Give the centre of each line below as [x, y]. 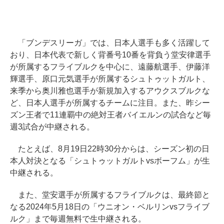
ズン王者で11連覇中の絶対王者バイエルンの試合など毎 [110, 114]
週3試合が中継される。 [52, 126]
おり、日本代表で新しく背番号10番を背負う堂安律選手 [110, 54]
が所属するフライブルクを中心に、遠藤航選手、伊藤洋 [110, 66]
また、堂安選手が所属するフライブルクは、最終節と [110, 194]
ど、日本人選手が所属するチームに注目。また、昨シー [110, 102]
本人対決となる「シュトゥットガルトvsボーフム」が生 [110, 160]
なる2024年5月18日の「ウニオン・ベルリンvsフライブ [110, 206]
